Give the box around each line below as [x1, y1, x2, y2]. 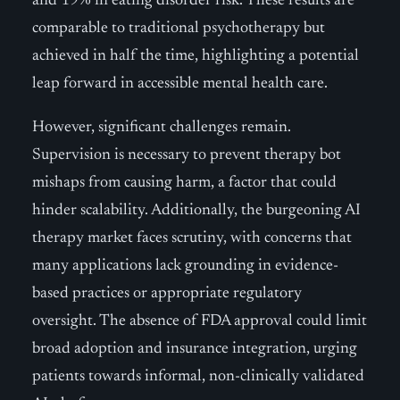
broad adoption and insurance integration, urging [32, 341, 357, 357]
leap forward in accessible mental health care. [32, 76, 328, 92]
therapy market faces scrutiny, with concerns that [32, 230, 352, 246]
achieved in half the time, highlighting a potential [32, 48, 359, 64]
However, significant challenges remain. [32, 120, 291, 136]
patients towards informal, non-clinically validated [32, 369, 364, 385]
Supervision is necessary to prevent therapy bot [32, 147, 341, 163]
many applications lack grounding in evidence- [32, 258, 338, 274]
